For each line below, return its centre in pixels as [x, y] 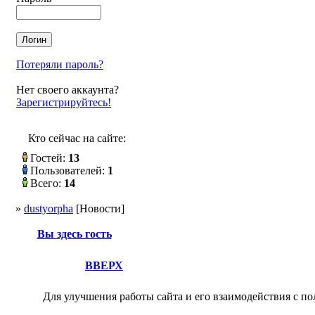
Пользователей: [67, 171]
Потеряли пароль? [60, 64]
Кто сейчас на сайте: [77, 138]
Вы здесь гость [74, 234]
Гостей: [48, 158]
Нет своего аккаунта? [67, 90]
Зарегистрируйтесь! [64, 102]
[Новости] [99, 208]
